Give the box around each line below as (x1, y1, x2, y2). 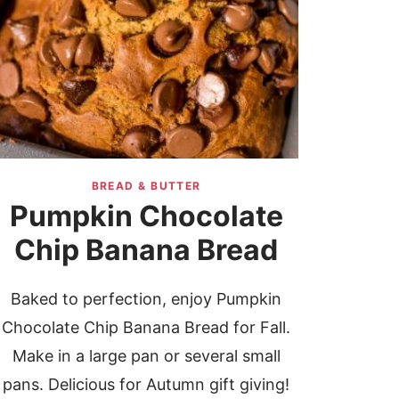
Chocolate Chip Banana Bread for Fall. (2, 318, 291, 338)
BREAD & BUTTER (91, 179, 201, 193)
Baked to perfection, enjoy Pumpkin (11, 289, 282, 309)
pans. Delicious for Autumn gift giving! (3, 375, 290, 395)
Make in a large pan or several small (12, 346, 281, 366)
